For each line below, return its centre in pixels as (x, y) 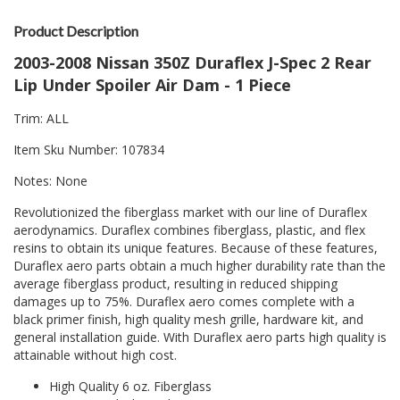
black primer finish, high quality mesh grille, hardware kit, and (188, 320)
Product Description (76, 31)
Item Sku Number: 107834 (89, 150)
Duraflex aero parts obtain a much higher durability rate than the (200, 266)
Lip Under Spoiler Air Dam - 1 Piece (152, 85)
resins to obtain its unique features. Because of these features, (196, 248)
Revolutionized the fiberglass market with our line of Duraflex (190, 212)
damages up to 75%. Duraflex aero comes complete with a (184, 302)
